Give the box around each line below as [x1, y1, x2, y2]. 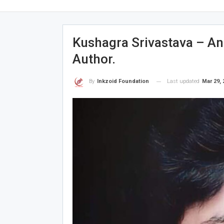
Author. [72, 51, 115, 66]
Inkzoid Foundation [96, 78, 149, 85]
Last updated [166, 78, 201, 84]
